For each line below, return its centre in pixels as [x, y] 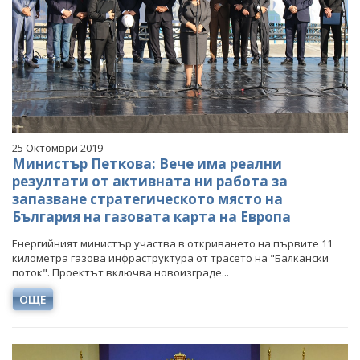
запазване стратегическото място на [147, 199]
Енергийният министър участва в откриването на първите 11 [172, 243]
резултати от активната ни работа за [150, 181]
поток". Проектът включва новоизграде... [121, 272]
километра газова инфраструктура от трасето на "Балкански [170, 258]
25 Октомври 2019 [57, 148]
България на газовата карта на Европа [151, 217]
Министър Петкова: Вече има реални [147, 164]
